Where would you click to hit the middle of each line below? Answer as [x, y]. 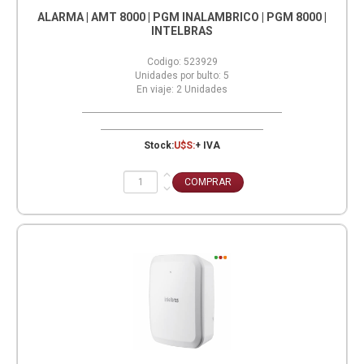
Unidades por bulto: [178, 75]
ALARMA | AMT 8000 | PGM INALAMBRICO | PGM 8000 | [182, 17]
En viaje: [155, 89]
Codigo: [164, 61]
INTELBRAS [182, 30]
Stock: [159, 145]
